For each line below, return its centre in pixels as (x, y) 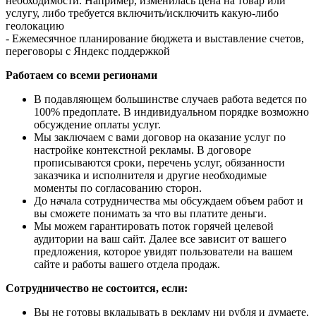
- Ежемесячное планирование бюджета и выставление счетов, (155, 39)
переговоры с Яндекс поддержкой (88, 51)
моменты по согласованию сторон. (118, 188)
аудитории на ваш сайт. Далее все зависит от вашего (160, 239)
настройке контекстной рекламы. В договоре (142, 150)
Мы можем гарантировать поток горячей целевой (154, 226)
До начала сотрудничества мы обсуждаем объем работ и (169, 201)
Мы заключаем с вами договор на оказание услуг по (160, 138)
